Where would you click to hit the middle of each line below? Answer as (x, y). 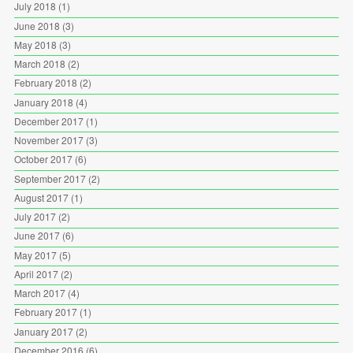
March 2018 (39, 64)
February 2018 (45, 83)
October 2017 (43, 159)
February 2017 (45, 312)
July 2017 (35, 217)
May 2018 (35, 44)
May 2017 (35, 255)
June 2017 (37, 236)
